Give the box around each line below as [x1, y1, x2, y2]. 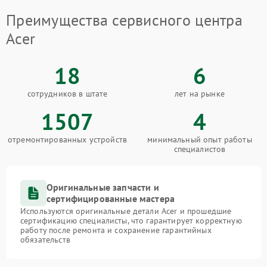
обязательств [20, 234, 70, 246]
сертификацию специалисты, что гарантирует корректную [20, 215, 242, 226]
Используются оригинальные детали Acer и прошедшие [20, 206, 232, 217]
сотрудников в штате [27, 88, 108, 100]
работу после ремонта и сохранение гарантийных [20, 225, 212, 236]
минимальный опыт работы [147, 134, 252, 145]
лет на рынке [175, 88, 225, 100]
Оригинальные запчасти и [46, 181, 159, 194]
